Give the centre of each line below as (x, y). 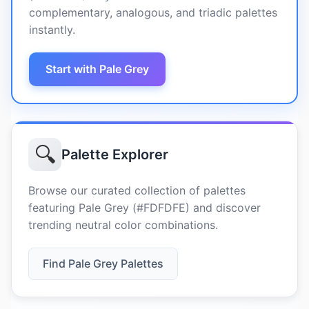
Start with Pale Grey (97, 69)
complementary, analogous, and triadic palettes (153, 12)
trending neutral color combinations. (123, 225)
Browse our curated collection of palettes (137, 190)
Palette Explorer (115, 154)
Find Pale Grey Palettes (103, 263)
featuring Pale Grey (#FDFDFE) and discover (144, 208)
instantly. (52, 30)
